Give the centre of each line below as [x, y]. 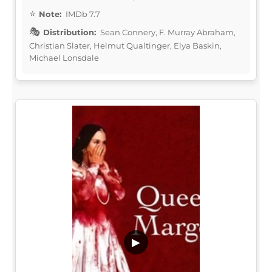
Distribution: [70, 32]
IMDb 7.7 [82, 14]
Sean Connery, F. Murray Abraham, [167, 32]
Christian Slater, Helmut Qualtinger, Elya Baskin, [125, 45]
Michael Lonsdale [64, 57]
